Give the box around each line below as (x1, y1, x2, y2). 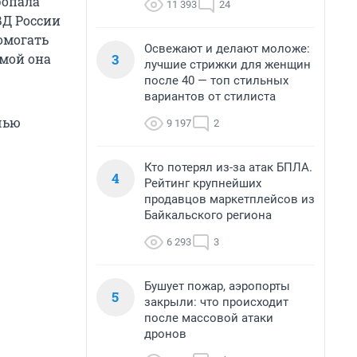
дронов (144, 327, 186, 341)
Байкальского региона (144, 208, 272, 222)
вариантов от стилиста (144, 89, 276, 104)
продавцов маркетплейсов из (144, 192, 315, 206)
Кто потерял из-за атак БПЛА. (144, 160, 312, 175)
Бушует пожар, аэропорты (144, 279, 290, 293)
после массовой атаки (144, 311, 273, 325)
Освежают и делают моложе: (144, 41, 310, 56)
